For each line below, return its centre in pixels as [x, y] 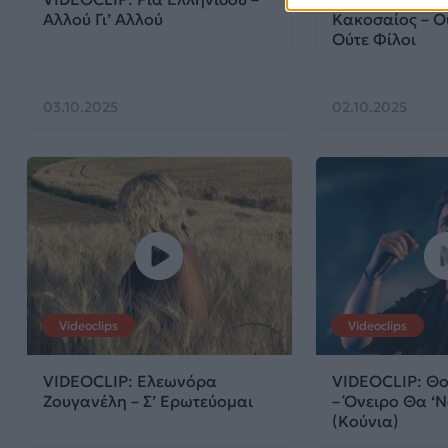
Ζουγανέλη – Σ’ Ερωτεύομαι [148, 401]
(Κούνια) [365, 421]
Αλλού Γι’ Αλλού [103, 18]
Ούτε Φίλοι [373, 38]
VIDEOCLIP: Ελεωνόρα [130, 381]
